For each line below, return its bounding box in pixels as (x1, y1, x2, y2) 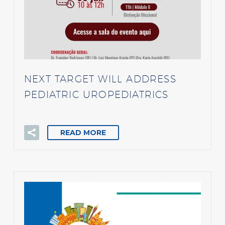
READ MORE (60, 128, 106, 137)
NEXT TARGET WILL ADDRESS (24, 73, 176, 84)
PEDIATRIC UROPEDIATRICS (24, 88, 169, 100)
